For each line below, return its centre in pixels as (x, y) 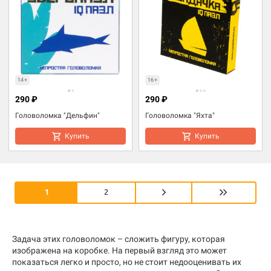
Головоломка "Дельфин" (57, 115)
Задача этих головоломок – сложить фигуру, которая (119, 239)
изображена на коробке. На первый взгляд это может (119, 250)
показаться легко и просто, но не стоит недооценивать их (127, 262)
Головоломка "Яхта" (180, 115)
